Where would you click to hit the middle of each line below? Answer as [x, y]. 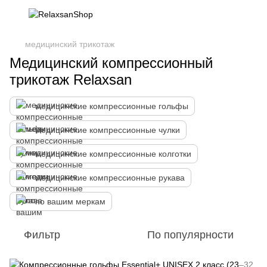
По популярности [190, 235]
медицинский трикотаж [70, 44]
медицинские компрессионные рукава [110, 178]
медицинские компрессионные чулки [108, 130]
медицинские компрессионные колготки [113, 154]
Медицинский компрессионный [111, 63]
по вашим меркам [70, 201]
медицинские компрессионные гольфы [112, 106]
